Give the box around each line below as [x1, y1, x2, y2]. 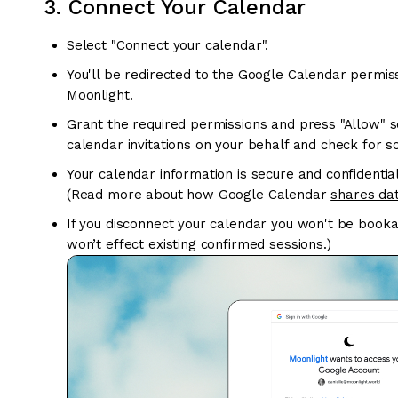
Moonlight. [66, 86, 133, 103]
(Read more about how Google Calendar [66, 186, 331, 203]
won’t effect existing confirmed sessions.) [66, 235, 331, 252]
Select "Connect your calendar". [66, 36, 269, 53]
